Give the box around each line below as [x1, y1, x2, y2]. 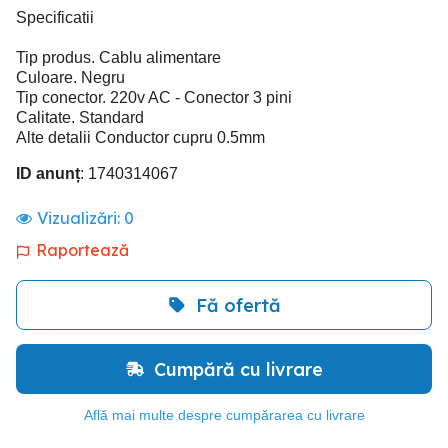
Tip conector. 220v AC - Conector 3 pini [16, 89, 292, 106]
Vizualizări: [37, 208, 124, 228]
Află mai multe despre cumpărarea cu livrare [83, 407, 365, 423]
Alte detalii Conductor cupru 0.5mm [16, 129, 265, 146]
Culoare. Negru [16, 69, 125, 86]
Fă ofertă [195, 293, 281, 317]
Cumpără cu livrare [153, 357, 323, 381]
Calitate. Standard [16, 109, 144, 126]
